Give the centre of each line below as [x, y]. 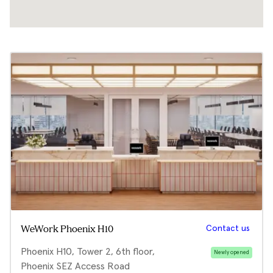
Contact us [228, 229]
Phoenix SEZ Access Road [75, 266]
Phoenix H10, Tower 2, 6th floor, [88, 252]
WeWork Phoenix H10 [67, 230]
